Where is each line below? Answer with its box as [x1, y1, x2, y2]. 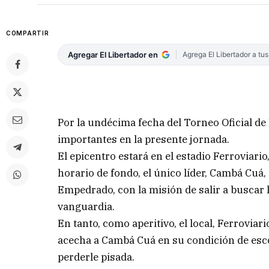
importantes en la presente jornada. [58, 133, 230, 147]
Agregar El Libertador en [68, 50, 159, 59]
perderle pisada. [58, 250, 135, 264]
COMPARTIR [6, 29, 49, 37]
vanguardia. [58, 200, 115, 214]
